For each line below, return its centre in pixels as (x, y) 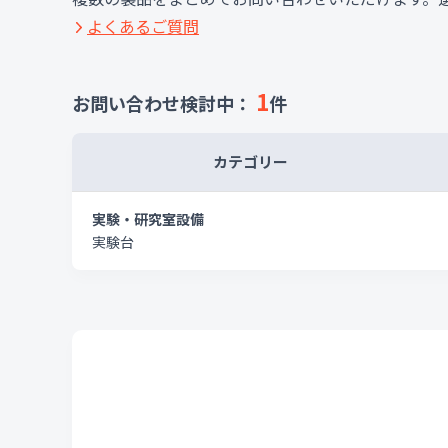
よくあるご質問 (143, 26)
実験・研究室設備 (148, 219)
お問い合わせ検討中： (164, 103)
